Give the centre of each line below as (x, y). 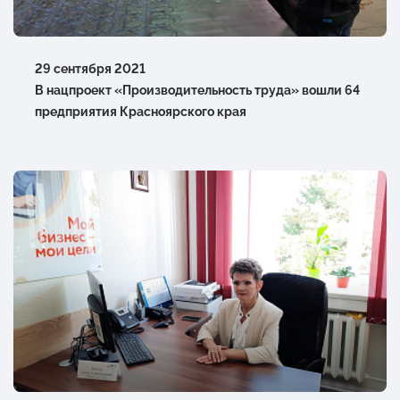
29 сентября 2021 (90, 68)
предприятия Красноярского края (141, 111)
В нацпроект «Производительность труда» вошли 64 (197, 90)
